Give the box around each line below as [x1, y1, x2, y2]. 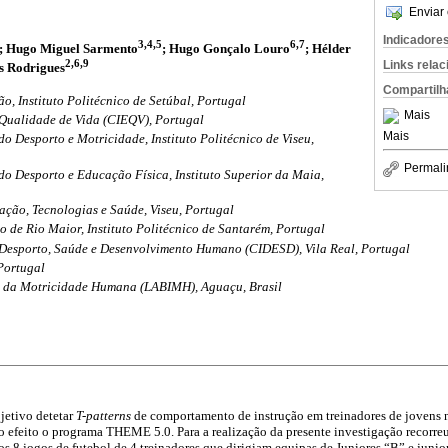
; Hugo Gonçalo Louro [162, 40, 290, 56]
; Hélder [305, 40, 351, 56]
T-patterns [76, 408, 134, 424]
